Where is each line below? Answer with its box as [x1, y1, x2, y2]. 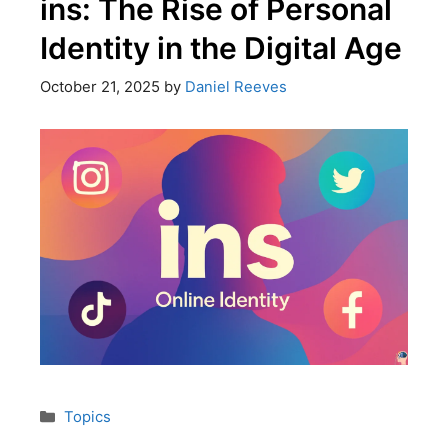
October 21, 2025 [40, 77, 160, 96]
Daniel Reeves [185, 77, 287, 96]
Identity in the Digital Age [40, 30, 402, 67]
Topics [63, 407, 111, 426]
